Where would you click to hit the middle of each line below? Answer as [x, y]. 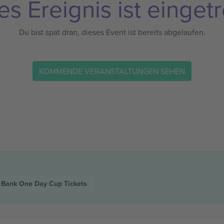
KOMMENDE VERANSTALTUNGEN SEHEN [112, 71]
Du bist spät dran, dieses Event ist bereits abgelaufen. [112, 32]
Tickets [75, 183]
